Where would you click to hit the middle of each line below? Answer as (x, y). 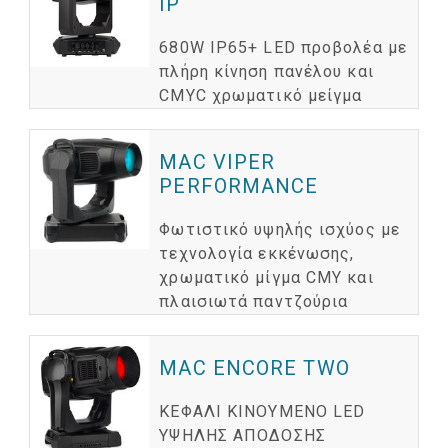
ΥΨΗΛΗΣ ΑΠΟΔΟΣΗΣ (242, 435)
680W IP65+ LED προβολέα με (283, 47)
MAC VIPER (217, 161)
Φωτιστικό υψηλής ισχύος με (279, 229)
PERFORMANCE (239, 185)
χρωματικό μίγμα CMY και (266, 277)
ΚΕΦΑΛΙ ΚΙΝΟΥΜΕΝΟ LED (262, 411)
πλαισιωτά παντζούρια (254, 301)
